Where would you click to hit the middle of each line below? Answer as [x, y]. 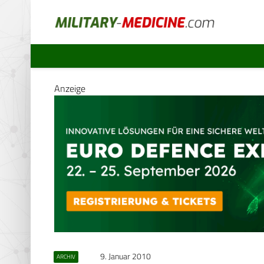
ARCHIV [66, 256]
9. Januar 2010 [126, 256]
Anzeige [70, 88]
